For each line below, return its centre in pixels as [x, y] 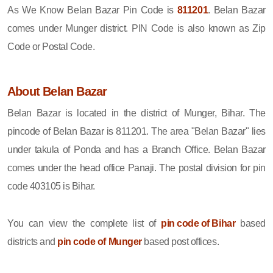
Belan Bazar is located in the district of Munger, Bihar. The [136, 113]
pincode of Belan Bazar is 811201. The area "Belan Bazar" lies [136, 131]
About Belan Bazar [57, 91]
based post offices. [180, 241]
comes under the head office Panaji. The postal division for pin [136, 168]
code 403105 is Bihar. [51, 186]
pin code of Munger [100, 241]
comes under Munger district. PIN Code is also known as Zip [136, 28]
